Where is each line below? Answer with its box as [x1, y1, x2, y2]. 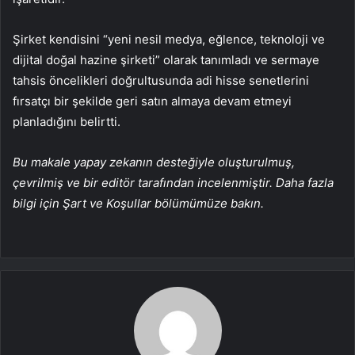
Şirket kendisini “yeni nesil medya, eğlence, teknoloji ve [13, 32, 325, 48]
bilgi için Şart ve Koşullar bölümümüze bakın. [13, 196, 264, 212]
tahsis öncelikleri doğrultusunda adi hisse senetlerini [13, 73, 309, 89]
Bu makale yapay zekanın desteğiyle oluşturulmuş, [13, 155, 295, 170]
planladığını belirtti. [13, 114, 120, 130]
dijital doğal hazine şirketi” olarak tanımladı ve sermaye [13, 52, 319, 68]
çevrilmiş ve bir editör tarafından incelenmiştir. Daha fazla [13, 175, 334, 191]
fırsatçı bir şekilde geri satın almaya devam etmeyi [13, 94, 292, 109]
